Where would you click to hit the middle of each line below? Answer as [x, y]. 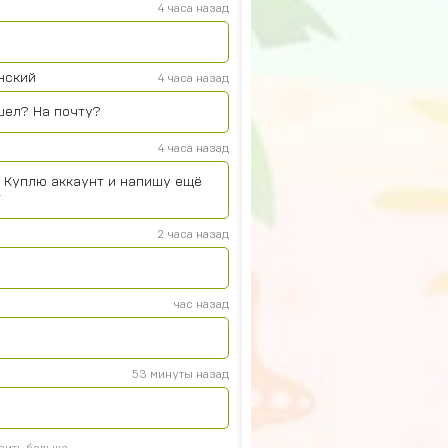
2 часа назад [193, 234]
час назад [201, 304]
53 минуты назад [180, 374]
